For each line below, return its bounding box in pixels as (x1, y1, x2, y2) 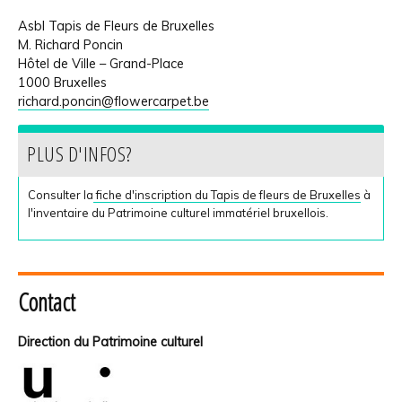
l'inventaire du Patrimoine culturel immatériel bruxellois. (28, 205, 328, 221)
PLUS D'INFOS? (27, 140, 132, 169)
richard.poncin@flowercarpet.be (18, 93, 209, 110)
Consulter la (28, 188, 93, 203)
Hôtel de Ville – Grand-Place (18, 56, 184, 73)
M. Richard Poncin (18, 37, 123, 54)
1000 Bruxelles (18, 74, 107, 92)
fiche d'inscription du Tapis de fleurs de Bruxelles (93, 188, 361, 203)
